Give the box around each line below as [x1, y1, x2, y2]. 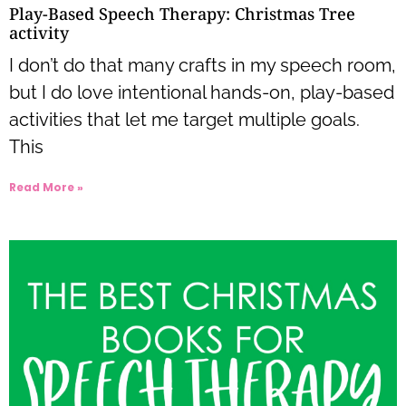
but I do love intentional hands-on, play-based [9, 81, 394, 103]
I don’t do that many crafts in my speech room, [9, 53, 396, 76]
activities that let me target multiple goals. [9, 108, 360, 130]
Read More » [9, 179, 83, 195]
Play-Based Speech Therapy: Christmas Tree [9, 2, 355, 24]
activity [9, 21, 69, 43]
